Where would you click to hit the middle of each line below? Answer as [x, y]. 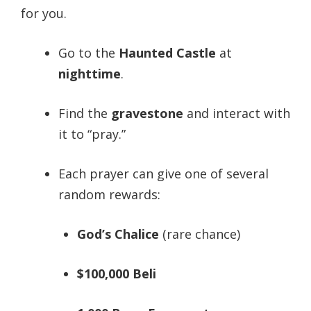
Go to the [89, 52]
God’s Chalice [118, 234]
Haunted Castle [167, 52]
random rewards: [109, 194]
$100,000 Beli [117, 273]
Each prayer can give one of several [163, 173]
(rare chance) [200, 234]
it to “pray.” [92, 134]
